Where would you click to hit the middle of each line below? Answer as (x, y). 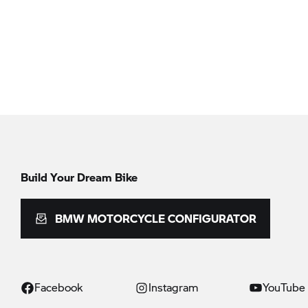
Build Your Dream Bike (79, 177)
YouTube (284, 287)
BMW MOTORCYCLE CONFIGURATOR (156, 218)
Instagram (174, 287)
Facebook (58, 287)
